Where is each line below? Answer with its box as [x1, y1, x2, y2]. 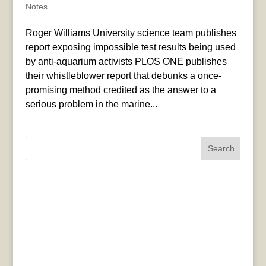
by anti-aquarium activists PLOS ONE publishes [25, 56, 227, 67]
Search [207, 144, 235, 154]
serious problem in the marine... [25, 99, 157, 110]
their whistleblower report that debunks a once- [25, 71, 221, 81]
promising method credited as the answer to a [25, 85, 216, 96]
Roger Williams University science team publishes [25, 28, 236, 39]
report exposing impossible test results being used [25, 42, 236, 53]
